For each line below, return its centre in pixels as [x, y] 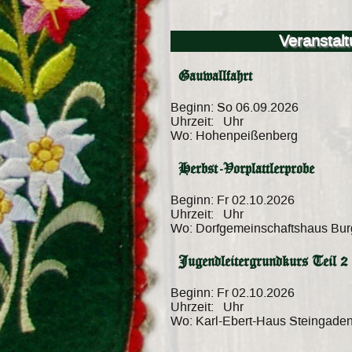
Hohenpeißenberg [245, 136]
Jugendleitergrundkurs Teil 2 [263, 261]
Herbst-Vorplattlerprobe [246, 168]
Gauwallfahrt [215, 75]
